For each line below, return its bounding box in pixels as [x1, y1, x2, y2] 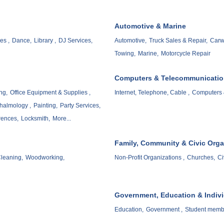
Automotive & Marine [114, 22, 186, 30]
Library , [34, 37, 56, 44]
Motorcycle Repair [161, 50, 210, 57]
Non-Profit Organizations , [114, 154, 184, 161]
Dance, [12, 37, 31, 44]
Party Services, [60, 102, 100, 109]
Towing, [114, 50, 135, 57]
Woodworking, [25, 154, 64, 161]
